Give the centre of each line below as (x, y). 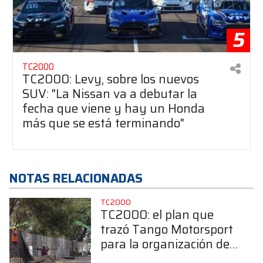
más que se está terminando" (103, 123)
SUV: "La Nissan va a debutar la (110, 93)
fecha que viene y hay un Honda (114, 108)
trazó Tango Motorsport (166, 229)
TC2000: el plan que (157, 214)
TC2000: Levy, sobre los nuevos (111, 79)
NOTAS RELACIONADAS (76, 178)
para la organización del (166, 244)
